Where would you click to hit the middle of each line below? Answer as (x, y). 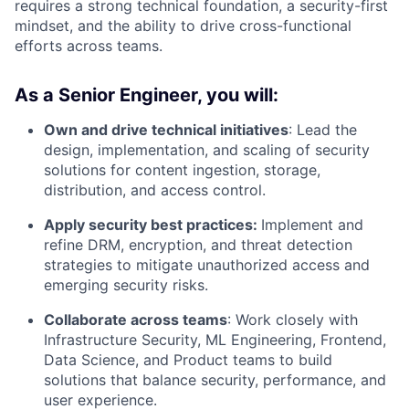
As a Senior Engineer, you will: (147, 95)
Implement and (312, 225)
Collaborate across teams (136, 320)
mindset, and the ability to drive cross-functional (183, 26)
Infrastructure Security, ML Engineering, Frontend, (215, 340)
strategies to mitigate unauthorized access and (207, 265)
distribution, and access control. (155, 190)
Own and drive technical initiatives (166, 130)
